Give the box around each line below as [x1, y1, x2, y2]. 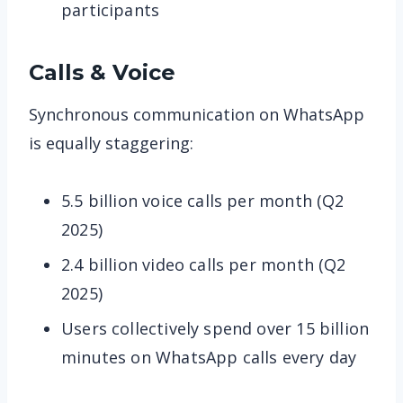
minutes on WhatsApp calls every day [61, 345, 357, 368]
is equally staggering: [29, 131, 193, 154]
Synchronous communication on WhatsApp [29, 103, 364, 125]
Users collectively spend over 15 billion [61, 317, 370, 339]
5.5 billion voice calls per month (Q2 [61, 189, 345, 211]
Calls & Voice [29, 58, 175, 85]
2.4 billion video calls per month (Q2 [61, 253, 346, 275]
